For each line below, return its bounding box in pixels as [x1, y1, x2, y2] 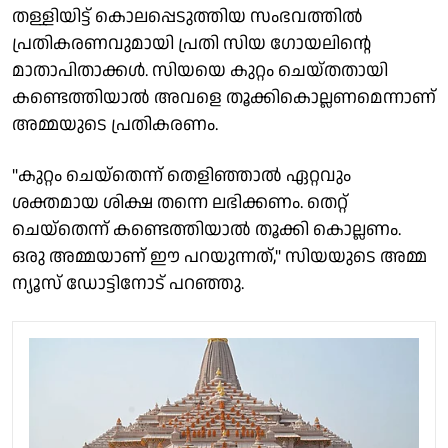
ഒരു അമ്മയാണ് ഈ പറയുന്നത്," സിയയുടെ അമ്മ [12, 243, 427, 269]
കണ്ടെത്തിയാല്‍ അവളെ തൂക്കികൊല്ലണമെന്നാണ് [12, 84, 436, 110]
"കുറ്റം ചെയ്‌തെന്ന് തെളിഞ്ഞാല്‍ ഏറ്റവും [12, 162, 351, 188]
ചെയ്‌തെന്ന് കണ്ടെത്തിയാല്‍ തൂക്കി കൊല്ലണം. [12, 216, 401, 242]
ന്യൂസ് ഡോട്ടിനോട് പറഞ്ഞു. [12, 270, 244, 296]
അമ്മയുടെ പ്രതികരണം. [12, 111, 218, 137]
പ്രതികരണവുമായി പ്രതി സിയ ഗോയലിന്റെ [12, 30, 371, 56]
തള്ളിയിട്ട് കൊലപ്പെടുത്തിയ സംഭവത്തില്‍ [12, 3, 363, 29]
